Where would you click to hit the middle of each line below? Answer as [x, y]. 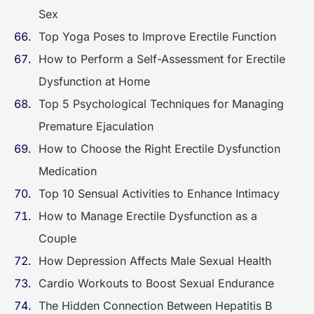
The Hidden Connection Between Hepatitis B [155, 306]
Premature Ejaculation [98, 126]
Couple [59, 238]
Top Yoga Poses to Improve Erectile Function [159, 36]
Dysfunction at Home [94, 81]
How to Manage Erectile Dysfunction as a [148, 216]
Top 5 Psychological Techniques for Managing [161, 104]
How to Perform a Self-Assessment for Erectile [162, 59]
